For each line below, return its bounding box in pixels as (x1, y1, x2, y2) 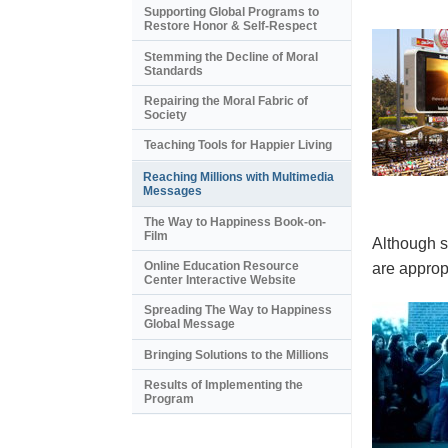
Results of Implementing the (144, 378, 303, 393)
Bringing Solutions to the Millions (144, 347, 329, 362)
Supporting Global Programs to (144, 5, 319, 20)
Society (144, 107, 187, 122)
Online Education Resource (144, 259, 299, 274)
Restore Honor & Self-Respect (144, 19, 317, 34)
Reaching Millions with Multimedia (143, 169, 334, 184)
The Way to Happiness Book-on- (144, 214, 326, 229)
